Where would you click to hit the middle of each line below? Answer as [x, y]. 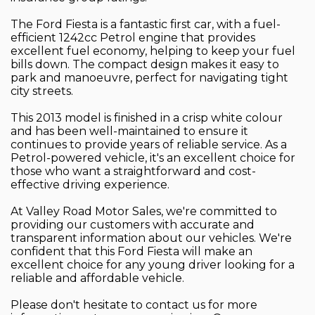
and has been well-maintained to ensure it [129, 131]
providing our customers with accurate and [133, 225]
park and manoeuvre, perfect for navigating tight [149, 78]
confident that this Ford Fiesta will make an [131, 252]
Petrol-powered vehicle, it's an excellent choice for [153, 158]
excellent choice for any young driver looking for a [153, 265]
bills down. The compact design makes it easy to [145, 65]
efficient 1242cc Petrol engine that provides [133, 38]
